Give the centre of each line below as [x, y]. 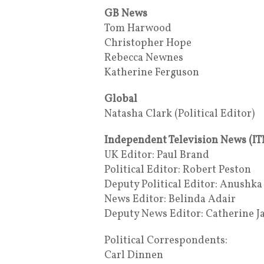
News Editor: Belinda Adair [170, 199]
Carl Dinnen [134, 255]
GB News [126, 14]
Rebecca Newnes [144, 58]
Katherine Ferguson [152, 72]
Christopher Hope [148, 43]
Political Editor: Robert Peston [178, 170]
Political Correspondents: [166, 240]
